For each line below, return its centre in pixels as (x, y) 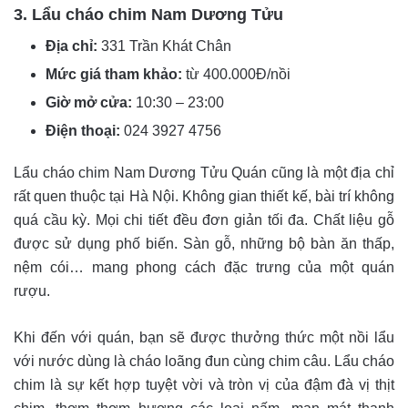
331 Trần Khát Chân (166, 46)
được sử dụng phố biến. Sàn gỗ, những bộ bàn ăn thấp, (204, 243)
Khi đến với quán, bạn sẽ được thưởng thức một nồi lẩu (204, 337)
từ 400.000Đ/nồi (238, 74)
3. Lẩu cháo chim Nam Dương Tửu (151, 14)
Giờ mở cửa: (91, 102)
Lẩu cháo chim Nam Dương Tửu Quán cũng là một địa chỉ (204, 172)
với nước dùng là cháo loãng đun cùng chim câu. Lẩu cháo (204, 361)
